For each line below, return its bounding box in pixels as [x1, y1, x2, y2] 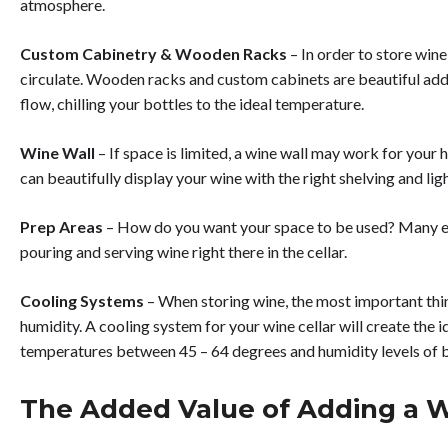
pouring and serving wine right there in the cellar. [20, 241, 350, 261]
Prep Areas [20, 216, 103, 236]
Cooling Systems [20, 290, 147, 310]
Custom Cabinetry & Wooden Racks [20, 43, 287, 63]
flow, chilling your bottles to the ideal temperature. [20, 93, 367, 113]
